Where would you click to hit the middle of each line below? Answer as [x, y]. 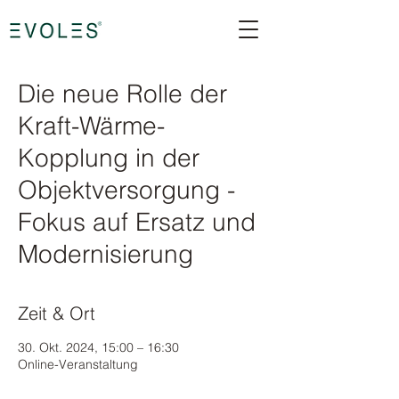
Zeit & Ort [57, 313]
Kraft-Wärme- [91, 126]
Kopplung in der [109, 158]
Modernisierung [106, 254]
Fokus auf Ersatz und [137, 222]
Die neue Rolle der [122, 94]
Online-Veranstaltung [78, 364]
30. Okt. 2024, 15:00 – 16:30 [98, 347]
